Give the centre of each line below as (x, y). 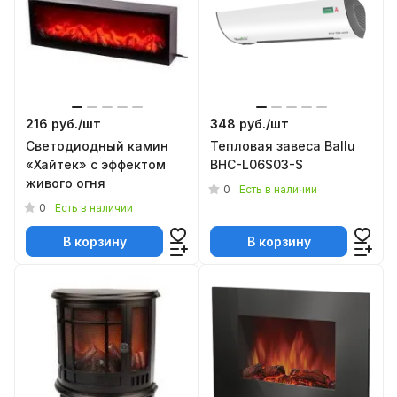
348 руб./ (240, 124)
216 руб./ (54, 124)
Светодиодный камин (97, 146)
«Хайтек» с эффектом (96, 164)
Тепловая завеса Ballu (283, 146)
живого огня (66, 183)
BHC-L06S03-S (257, 164)
